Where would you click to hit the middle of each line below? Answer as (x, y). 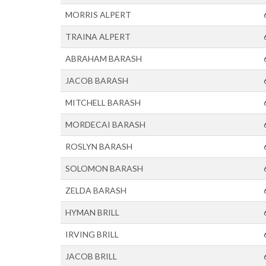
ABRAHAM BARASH (104, 58)
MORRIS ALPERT (98, 15)
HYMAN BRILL (92, 212)
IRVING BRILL (92, 234)
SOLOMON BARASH (104, 168)
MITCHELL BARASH (103, 102)
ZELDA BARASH (96, 190)
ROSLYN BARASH (99, 146)
